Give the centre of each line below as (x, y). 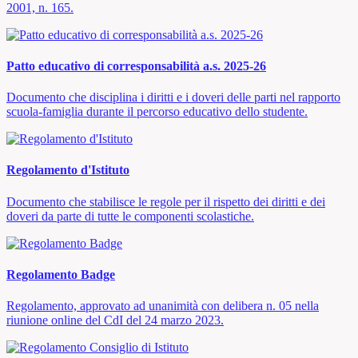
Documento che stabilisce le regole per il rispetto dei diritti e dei (166, 201)
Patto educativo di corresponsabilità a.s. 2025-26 (136, 66)
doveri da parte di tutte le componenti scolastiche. (130, 216)
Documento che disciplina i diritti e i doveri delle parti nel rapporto (173, 97)
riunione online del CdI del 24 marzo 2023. (115, 320)
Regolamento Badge (61, 274)
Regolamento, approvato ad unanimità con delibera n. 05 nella (163, 306)
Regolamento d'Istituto (68, 170)
